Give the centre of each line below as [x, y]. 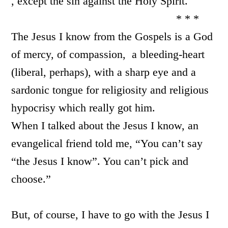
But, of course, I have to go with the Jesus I [110, 215]
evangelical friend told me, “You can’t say [107, 143]
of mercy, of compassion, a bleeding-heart [108, 54]
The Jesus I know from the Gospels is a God [112, 36]
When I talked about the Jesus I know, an [105, 125]
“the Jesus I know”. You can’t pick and [100, 161]
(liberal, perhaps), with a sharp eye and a [104, 72]
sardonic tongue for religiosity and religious [110, 90]
